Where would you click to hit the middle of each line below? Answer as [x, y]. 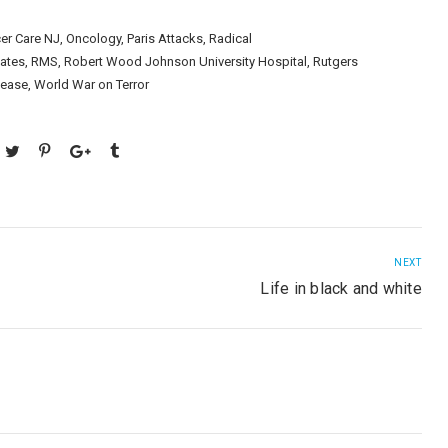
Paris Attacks [165, 38]
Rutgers [336, 61]
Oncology [94, 38]
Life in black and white [341, 289]
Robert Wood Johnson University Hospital [186, 61]
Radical [231, 38]
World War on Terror [92, 84]
